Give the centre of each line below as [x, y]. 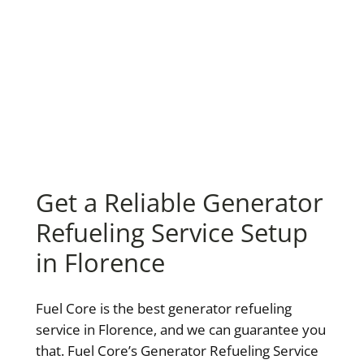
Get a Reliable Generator [179, 202]
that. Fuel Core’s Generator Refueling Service [177, 351]
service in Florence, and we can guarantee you [180, 330]
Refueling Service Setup [171, 232]
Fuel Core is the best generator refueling [163, 309]
